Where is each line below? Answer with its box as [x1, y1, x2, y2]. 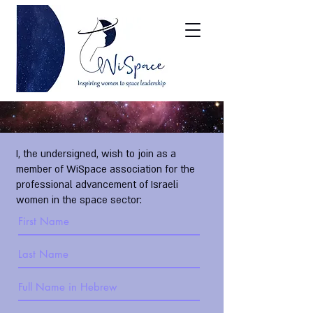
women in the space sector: [16, 194, 142, 207]
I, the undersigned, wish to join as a [16, 147, 176, 161]
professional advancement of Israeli [16, 178, 178, 191]
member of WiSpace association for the [16, 163, 195, 176]
